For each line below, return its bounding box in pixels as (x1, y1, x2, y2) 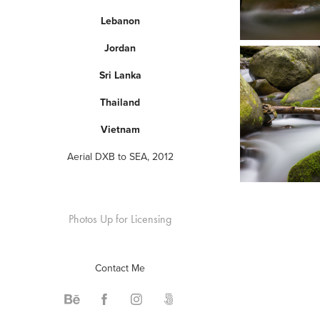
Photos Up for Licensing (69, 211, 171, 226)
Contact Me (95, 260, 145, 275)
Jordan (104, 40, 136, 55)
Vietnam (100, 121, 140, 136)
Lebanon (100, 13, 140, 28)
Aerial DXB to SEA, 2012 (66, 149, 174, 164)
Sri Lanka (99, 67, 141, 82)
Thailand (100, 94, 140, 109)
